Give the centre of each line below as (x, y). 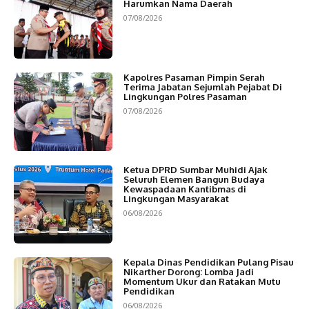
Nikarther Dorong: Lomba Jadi (188, 272)
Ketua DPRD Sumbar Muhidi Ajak (195, 169)
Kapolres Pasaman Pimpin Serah (194, 77)
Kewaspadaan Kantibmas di (185, 189)
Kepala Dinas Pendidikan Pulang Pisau (208, 262)
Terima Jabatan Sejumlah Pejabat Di (202, 87)
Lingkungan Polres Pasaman (185, 96)
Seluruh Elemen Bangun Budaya (194, 179)
